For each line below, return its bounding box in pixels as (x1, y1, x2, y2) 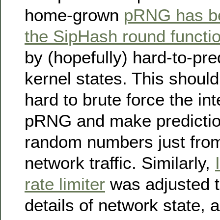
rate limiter (25, 174, 105, 193)
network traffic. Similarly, (25, 153, 215, 172)
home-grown (25, 5, 124, 25)
